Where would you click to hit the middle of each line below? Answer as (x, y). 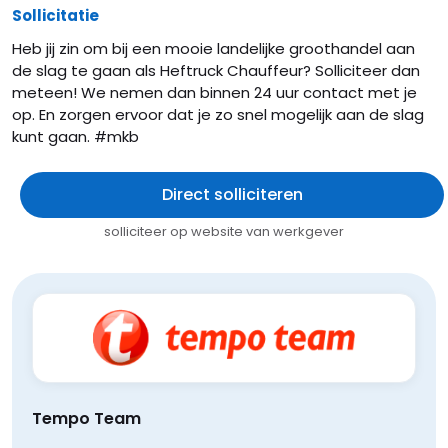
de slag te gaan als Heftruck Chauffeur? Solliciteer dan (216, 70)
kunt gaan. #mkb (75, 136)
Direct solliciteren (232, 194)
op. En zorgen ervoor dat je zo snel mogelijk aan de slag (218, 114)
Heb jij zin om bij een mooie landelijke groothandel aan (213, 48)
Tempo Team (86, 418)
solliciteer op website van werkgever (224, 231)
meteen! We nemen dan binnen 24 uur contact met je (214, 92)
